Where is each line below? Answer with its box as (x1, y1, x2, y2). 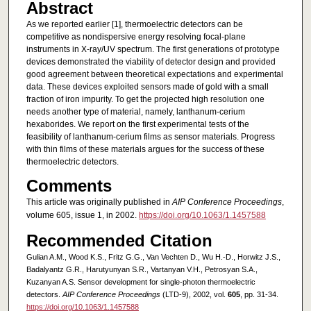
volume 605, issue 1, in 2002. (26, 210, 139, 221)
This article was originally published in (26, 197, 172, 208)
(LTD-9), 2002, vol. (160, 289, 228, 299)
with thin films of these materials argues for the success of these (26, 144, 264, 155)
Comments (26, 176, 112, 196)
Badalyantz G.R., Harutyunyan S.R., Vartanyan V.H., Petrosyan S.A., (26, 264, 258, 274)
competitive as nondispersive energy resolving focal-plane (26, 32, 246, 42)
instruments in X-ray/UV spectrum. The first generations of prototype (26, 44, 280, 55)
